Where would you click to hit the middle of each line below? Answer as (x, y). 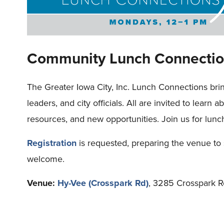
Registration (52, 143)
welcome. (46, 159)
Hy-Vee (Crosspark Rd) (103, 183)
